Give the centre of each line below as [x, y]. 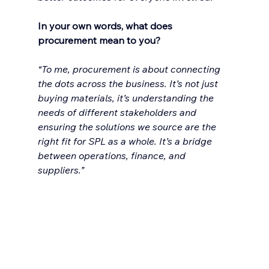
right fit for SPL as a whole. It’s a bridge [126, 141]
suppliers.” [61, 170]
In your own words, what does [106, 26]
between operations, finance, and [113, 156]
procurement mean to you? [99, 41]
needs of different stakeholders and [118, 113]
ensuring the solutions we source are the [128, 127]
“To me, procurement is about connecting [130, 69]
